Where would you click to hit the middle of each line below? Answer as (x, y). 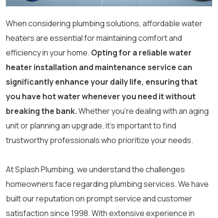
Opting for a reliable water (141, 53)
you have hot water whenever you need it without (101, 97)
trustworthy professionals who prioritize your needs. (100, 140)
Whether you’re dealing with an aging (143, 111)
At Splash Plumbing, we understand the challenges (95, 170)
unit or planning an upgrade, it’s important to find (91, 126)
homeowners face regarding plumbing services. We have (107, 184)
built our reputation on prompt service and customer (99, 199)
